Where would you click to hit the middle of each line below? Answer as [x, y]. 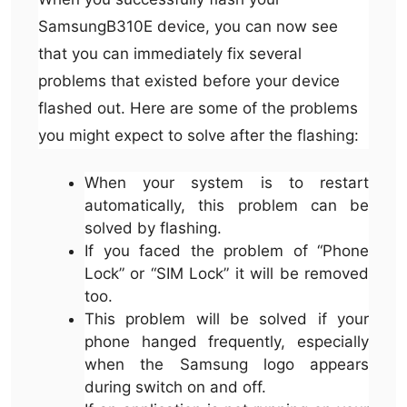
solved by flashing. [153, 228]
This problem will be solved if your [227, 319]
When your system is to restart [227, 183]
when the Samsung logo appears [227, 365]
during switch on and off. [175, 387]
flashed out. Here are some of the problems [198, 108]
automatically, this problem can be [227, 206]
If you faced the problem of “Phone [227, 251]
